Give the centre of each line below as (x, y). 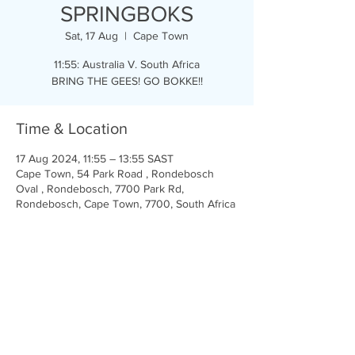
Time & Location (72, 128)
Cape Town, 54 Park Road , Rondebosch (115, 174)
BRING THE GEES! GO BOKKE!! (127, 81)
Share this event (72, 292)
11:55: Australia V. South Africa (127, 64)
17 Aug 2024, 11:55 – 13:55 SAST (95, 158)
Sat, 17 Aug (92, 36)
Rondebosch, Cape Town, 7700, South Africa (126, 204)
